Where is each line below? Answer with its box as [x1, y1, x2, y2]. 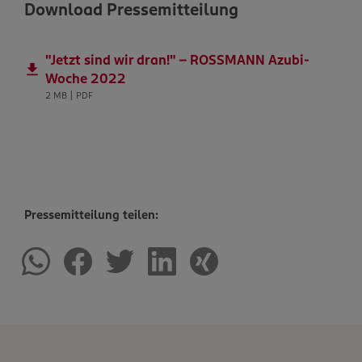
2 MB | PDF [45, 90, 93, 102]
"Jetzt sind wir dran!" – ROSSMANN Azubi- [45, 51, 309, 69]
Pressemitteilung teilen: [24, 207, 158, 224]
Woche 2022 [45, 69, 126, 88]
